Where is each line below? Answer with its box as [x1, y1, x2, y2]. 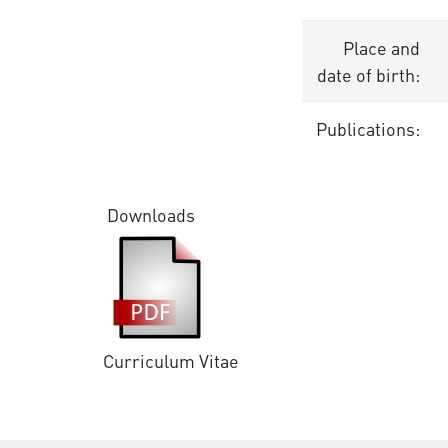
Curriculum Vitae [103, 349, 239, 372]
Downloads [103, 203, 195, 226]
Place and [342, 36, 420, 59]
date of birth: [316, 63, 420, 86]
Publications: [315, 117, 420, 140]
